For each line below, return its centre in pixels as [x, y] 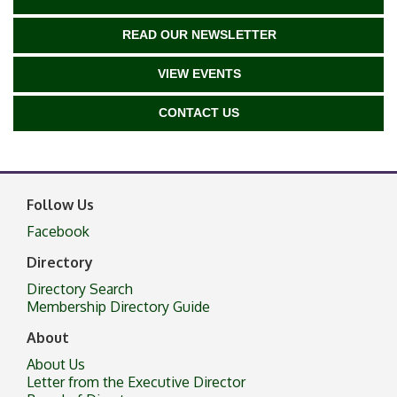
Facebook [58, 231]
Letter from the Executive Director [136, 381]
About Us [56, 364]
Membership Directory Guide [118, 306]
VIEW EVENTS [199, 73]
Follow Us [60, 204]
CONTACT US [199, 112]
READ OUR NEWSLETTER [199, 34]
